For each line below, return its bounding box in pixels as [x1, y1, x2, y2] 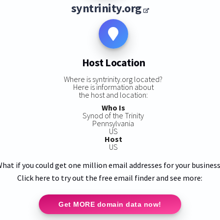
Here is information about [73, 82, 154, 92]
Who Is [101, 102, 125, 112]
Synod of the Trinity [82, 110, 144, 120]
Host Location [82, 55, 145, 70]
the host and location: [79, 89, 148, 100]
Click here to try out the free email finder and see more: [17, 172, 203, 183]
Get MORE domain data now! [58, 200, 162, 208]
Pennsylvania [92, 118, 135, 128]
